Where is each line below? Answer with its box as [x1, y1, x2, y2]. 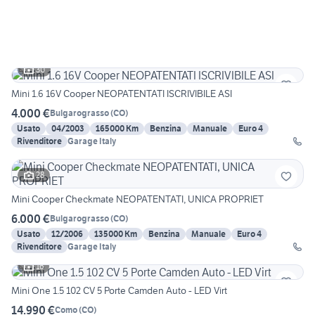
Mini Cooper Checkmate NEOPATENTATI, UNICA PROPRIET [11, 192, 264, 205]
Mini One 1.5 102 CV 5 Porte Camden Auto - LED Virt [11, 283, 227, 297]
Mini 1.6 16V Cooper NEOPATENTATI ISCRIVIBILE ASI [11, 86, 232, 100]
